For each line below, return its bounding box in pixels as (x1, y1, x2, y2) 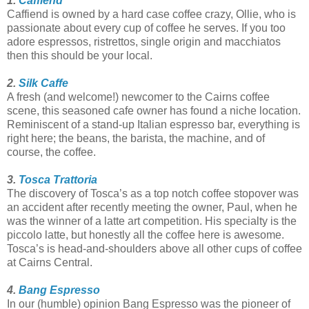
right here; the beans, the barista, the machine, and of (7, 132, 265, 144)
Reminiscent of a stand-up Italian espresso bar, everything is (7, 118, 300, 130)
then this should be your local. (7, 49, 152, 61)
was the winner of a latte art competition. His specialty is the (7, 215, 297, 227)
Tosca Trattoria (19, 173, 97, 186)
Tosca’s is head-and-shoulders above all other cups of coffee (7, 242, 302, 255)
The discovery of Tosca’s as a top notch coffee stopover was (7, 187, 299, 199)
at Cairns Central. (7, 256, 92, 268)
